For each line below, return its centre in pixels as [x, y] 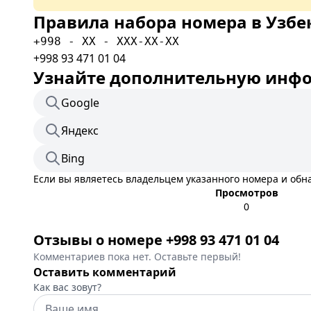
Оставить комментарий [105, 272]
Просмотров [246, 193]
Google [80, 103]
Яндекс [80, 131]
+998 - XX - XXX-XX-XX [106, 41]
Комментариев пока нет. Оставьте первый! [137, 257]
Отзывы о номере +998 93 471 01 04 [156, 240]
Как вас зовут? [67, 287]
